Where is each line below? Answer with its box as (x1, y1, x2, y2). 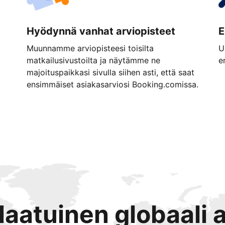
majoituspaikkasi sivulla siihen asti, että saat (26, 67, 194, 77)
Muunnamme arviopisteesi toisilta (26, 43, 154, 53)
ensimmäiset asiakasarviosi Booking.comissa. (26, 79, 198, 89)
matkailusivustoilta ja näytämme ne (26, 55, 160, 65)
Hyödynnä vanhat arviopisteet (26, 25, 175, 37)
